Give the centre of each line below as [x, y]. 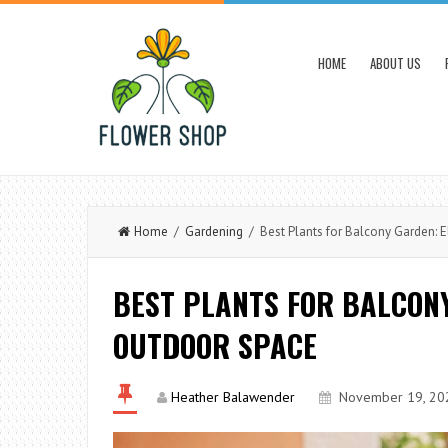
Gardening [214, 231]
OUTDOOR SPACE [215, 345]
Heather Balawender [233, 397]
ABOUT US [395, 63]
